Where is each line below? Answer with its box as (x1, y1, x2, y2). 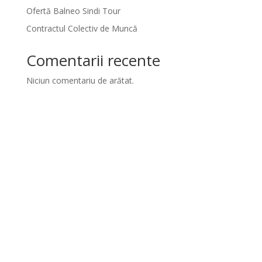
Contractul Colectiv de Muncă (26, 23, 137, 34)
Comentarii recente (26, 50, 160, 71)
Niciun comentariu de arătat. (26, 75, 134, 86)
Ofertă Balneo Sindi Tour (26, 5, 120, 16)
